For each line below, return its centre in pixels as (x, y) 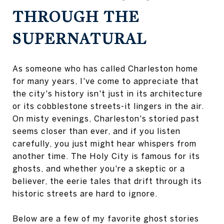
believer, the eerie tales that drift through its (107, 181)
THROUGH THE (76, 17)
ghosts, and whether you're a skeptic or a (99, 168)
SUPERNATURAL (80, 39)
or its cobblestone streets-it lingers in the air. (108, 106)
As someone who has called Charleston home (105, 68)
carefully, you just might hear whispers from (104, 143)
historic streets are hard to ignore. (85, 193)
